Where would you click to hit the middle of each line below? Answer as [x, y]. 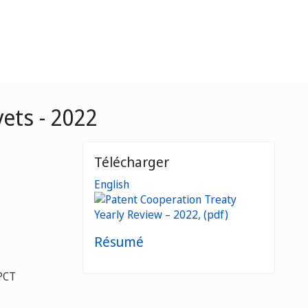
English [112, 184]
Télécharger [132, 162]
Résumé [119, 242]
